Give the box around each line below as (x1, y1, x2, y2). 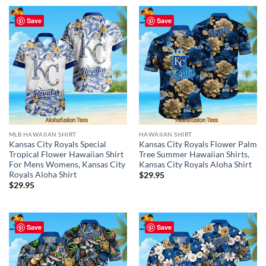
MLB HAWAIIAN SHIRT (8, 131, 77, 138)
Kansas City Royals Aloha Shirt (138, 160, 252, 170)
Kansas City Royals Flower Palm (138, 140, 257, 150)
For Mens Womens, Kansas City (8, 160, 125, 170)
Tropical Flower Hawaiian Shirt (8, 150, 123, 160)
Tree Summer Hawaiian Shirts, (138, 150, 249, 160)
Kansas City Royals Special (8, 140, 106, 150)
